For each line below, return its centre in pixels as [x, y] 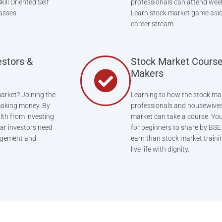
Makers [147, 73]
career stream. [153, 24]
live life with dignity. [160, 149]
